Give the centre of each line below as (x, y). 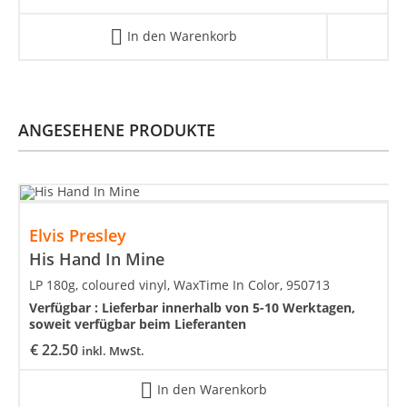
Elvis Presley (78, 236)
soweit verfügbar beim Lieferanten (138, 324)
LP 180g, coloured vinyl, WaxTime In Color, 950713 (179, 285)
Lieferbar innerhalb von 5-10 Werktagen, (228, 308)
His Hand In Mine (97, 259)
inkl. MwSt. (113, 351)
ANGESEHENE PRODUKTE (117, 130)
